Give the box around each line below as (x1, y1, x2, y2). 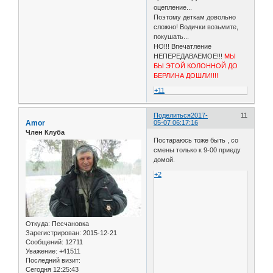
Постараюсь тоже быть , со (154, 136, 239, 144)
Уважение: (26, 247, 57, 255)
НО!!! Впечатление (154, 43, 212, 51)
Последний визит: (26, 257, 80, 264)
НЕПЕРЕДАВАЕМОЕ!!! (154, 52, 225, 60)
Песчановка (50, 220, 89, 228)
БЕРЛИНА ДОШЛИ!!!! (154, 72, 219, 80)
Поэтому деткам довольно (154, 13, 236, 21)
